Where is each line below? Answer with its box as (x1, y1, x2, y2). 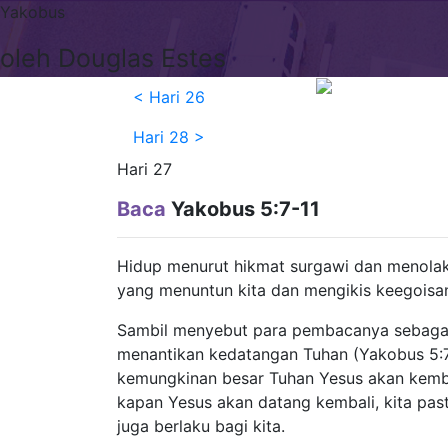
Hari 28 (133, 127, 189, 147)
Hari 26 (149, 87, 205, 107)
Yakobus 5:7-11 (166, 197, 320, 221)
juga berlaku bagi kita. (117, 416, 285, 436)
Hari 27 (117, 159, 172, 179)
